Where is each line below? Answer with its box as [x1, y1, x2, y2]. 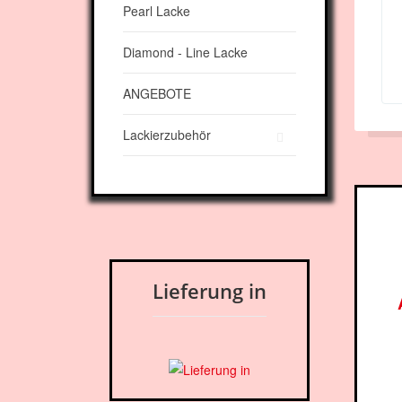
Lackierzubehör [123, 126, 211, 144]
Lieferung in [152, 277, 267, 304]
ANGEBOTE [123, 84, 191, 102]
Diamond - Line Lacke [123, 43, 248, 61]
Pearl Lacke [123, 2, 190, 20]
